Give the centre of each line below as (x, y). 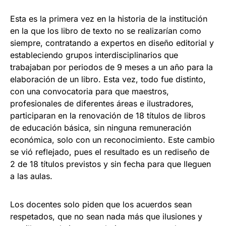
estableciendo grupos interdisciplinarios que (94, 55)
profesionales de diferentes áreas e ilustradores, (102, 103)
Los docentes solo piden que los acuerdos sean (101, 204)
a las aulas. (31, 176)
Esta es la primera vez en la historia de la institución (109, 18)
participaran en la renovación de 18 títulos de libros (108, 115)
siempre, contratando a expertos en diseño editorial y (112, 43)
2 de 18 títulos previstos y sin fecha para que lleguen (110, 164)
